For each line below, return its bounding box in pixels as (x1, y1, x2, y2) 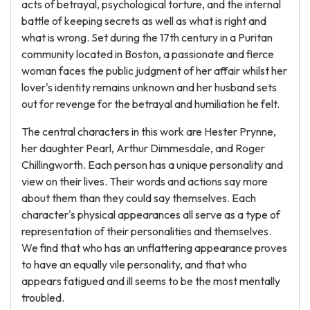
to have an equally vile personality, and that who (21, 257, 247, 271)
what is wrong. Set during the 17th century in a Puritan (21, 30, 273, 44)
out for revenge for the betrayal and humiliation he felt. (21, 97, 280, 111)
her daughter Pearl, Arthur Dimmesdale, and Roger (21, 141, 265, 155)
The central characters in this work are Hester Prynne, (21, 125, 276, 138)
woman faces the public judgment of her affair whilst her (21, 64, 287, 77)
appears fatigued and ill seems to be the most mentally (21, 274, 280, 288)
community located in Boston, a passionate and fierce (21, 47, 274, 61)
